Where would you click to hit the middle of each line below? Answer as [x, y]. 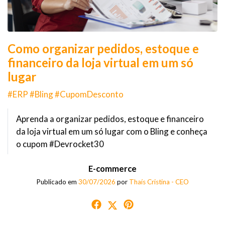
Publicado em [57, 182]
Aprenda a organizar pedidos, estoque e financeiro [110, 119]
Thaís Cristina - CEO [159, 182]
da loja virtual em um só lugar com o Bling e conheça [112, 131]
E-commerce [113, 168]
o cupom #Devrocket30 [60, 144]
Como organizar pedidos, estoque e [103, 48]
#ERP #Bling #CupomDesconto [66, 94]
